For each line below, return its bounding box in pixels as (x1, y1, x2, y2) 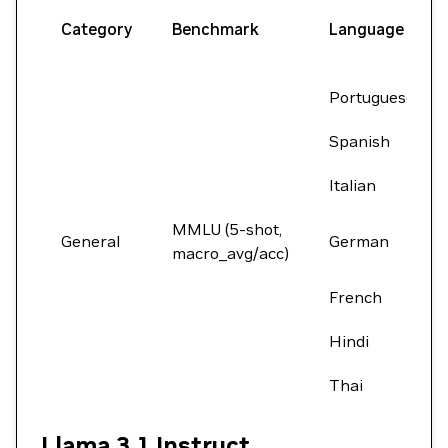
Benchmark (172, 19, 259, 39)
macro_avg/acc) (172, 243, 289, 263)
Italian (329, 175, 376, 195)
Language (329, 19, 404, 39)
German (329, 231, 389, 251)
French (329, 287, 382, 307)
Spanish (329, 131, 390, 151)
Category (61, 19, 132, 39)
